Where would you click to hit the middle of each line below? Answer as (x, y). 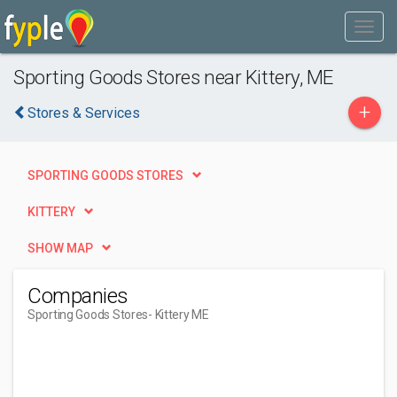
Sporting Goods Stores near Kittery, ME (173, 77)
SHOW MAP (60, 248)
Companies (78, 296)
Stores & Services (84, 113)
